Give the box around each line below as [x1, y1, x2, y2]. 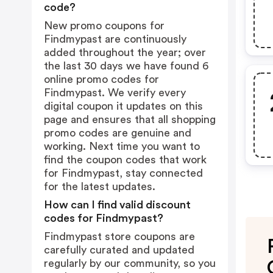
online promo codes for [44, 74, 159, 85]
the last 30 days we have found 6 [44, 60, 208, 71]
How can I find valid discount [44, 199, 191, 210]
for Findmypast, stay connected [44, 168, 203, 179]
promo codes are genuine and [44, 127, 191, 138]
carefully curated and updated [44, 244, 194, 255]
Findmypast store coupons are [44, 231, 195, 242]
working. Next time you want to [44, 141, 200, 152]
